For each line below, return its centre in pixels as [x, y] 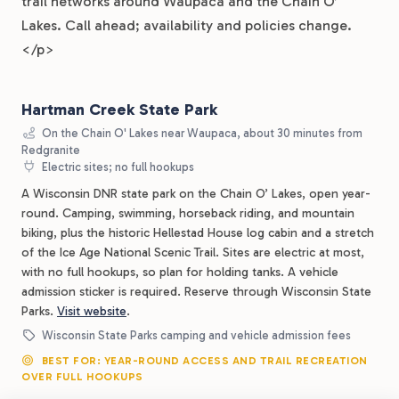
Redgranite [51, 150]
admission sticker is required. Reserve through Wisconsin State [196, 292]
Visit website [92, 311]
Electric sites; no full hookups [117, 167]
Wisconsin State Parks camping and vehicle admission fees [195, 335]
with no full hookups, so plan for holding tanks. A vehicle [180, 272]
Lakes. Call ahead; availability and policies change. [187, 25]
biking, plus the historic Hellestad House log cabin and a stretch [198, 233]
